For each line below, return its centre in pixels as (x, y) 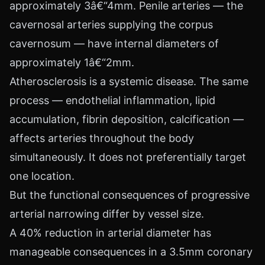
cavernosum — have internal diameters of (114, 43)
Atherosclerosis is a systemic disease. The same (129, 81)
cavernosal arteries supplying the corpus (111, 25)
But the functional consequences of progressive (130, 195)
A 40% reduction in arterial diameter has (110, 233)
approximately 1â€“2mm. (72, 62)
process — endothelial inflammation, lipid (112, 100)
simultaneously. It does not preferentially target (128, 157)
